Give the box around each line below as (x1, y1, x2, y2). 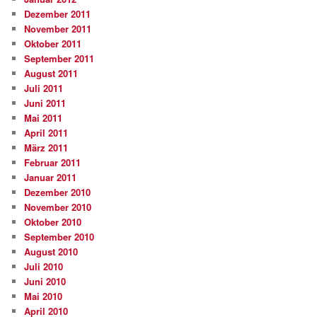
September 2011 (24, 51, 95, 65)
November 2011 (24, 21, 92, 35)
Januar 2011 (24, 170, 77, 184)
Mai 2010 (24, 289, 63, 303)
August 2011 (24, 66, 79, 80)
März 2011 (24, 140, 69, 154)
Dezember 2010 (24, 185, 91, 199)
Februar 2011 (24, 155, 81, 169)
